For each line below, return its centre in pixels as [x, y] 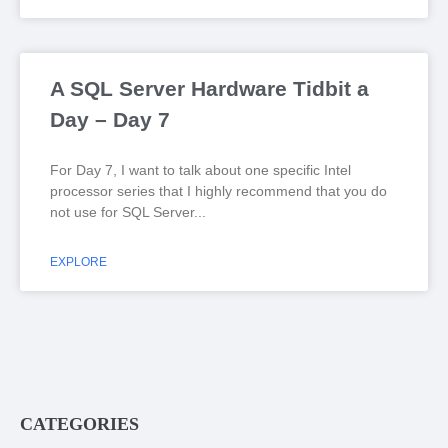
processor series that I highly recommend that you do [218, 191]
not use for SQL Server [122, 212]
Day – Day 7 [110, 119]
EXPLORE [78, 262]
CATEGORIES [79, 424]
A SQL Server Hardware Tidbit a [209, 88]
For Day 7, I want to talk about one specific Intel [200, 170]
